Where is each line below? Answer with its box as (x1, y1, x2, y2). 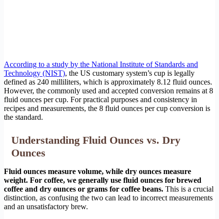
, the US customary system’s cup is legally (65, 69, 195, 78)
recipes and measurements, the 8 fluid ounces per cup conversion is (4, 104, 210, 113)
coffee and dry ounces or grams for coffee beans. (4, 185, 163, 194)
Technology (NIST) (4, 69, 65, 78)
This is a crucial (163, 185, 214, 194)
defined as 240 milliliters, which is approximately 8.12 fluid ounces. (4, 78, 212, 87)
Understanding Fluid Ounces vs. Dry (11, 134, 180, 147)
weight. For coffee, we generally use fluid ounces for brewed (4, 176, 201, 185)
